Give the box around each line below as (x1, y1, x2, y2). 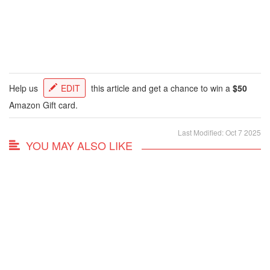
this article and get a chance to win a (89, 81, 233, 94)
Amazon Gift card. (9, 98, 78, 111)
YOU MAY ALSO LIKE (26, 137, 133, 153)
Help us (9, 81, 40, 94)
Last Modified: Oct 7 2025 (178, 127, 261, 137)
